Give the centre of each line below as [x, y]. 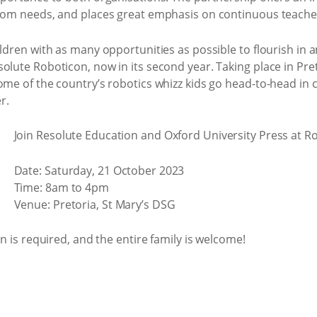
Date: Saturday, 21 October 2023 [99, 170]
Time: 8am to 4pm [61, 187]
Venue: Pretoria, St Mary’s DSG [94, 204]
